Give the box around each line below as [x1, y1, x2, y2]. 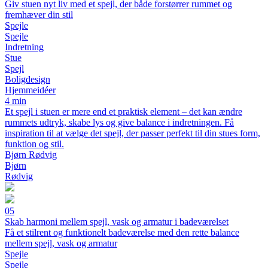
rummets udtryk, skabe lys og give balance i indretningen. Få [5, 117, 234, 127]
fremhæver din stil [5, 10, 73, 20]
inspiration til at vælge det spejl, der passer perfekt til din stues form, [5, 128, 260, 138]
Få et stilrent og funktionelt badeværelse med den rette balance [5, 227, 239, 237]
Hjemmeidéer [5, 85, 56, 95]
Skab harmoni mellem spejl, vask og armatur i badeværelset [5, 217, 229, 227]
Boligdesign [5, 74, 50, 84]
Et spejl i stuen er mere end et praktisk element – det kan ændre [5, 106, 242, 117]
